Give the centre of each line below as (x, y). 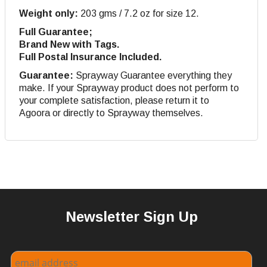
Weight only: (49, 13)
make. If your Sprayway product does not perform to (129, 88)
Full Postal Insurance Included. (90, 57)
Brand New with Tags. (69, 44)
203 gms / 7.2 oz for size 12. (139, 13)
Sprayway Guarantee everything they (153, 75)
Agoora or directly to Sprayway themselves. (111, 113)
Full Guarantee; (56, 32)
